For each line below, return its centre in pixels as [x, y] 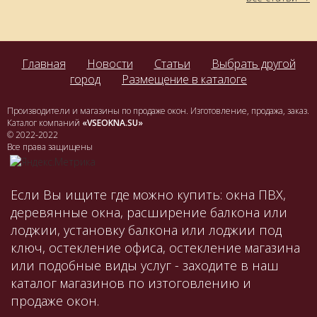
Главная [44, 64]
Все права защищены [50, 147]
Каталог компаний [45, 123]
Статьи [172, 64]
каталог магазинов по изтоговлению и [131, 283]
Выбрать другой [253, 64]
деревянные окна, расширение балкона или [149, 213]
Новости [110, 64]
